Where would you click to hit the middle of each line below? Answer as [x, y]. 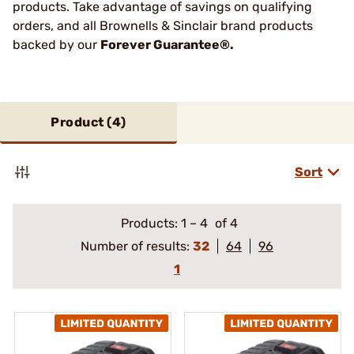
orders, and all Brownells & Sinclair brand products [163, 26]
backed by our [56, 45]
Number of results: [137, 246]
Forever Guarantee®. [167, 45]
